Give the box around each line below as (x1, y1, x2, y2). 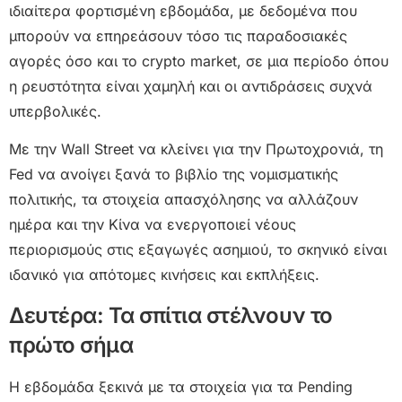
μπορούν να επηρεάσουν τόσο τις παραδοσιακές (9, 26, 347, 45)
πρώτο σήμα (9, 331, 134, 358)
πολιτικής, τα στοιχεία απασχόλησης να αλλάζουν (9, 190, 358, 209)
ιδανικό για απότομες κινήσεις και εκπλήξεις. (9, 266, 319, 284)
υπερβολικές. (9, 101, 101, 120)
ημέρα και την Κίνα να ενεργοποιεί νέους (9, 215, 296, 234)
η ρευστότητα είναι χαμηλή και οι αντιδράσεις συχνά (9, 76, 372, 95)
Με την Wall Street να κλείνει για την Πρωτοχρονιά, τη (9, 140, 383, 159)
